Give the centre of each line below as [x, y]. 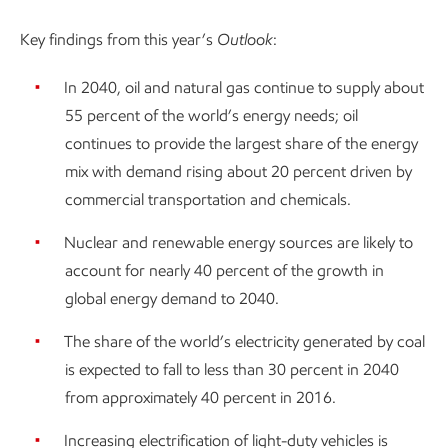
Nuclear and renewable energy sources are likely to [238, 242]
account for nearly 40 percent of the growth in [224, 270]
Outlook [245, 39]
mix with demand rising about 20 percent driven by [238, 171]
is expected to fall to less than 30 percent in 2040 [232, 369]
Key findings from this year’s [118, 39]
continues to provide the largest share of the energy [241, 143]
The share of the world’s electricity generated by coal [244, 341]
